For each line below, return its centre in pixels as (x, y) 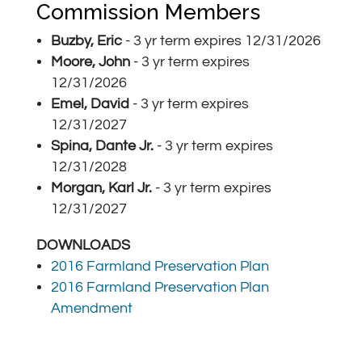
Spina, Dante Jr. (102, 146)
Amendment (91, 308)
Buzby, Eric (86, 41)
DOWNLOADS (83, 245)
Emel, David (90, 104)
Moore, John (90, 62)
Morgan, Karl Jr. (103, 188)
